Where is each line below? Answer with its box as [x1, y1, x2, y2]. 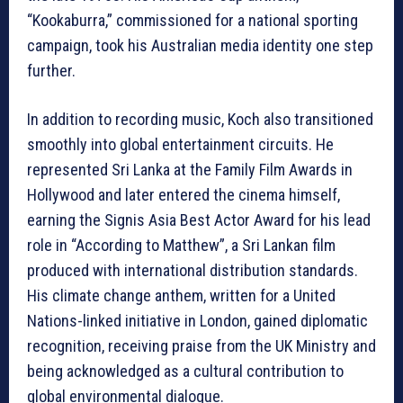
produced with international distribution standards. [27, 261, 358, 281]
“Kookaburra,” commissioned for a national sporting [27, 11, 358, 31]
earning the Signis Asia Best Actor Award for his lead [27, 210, 371, 230]
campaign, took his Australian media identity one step [27, 36, 373, 56]
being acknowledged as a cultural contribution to [27, 362, 344, 381]
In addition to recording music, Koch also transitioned [27, 110, 373, 130]
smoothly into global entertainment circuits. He [27, 135, 334, 155]
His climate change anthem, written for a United [27, 286, 336, 306]
